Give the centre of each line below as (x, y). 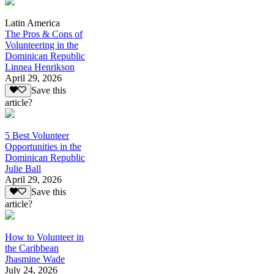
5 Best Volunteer (37, 135)
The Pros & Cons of (44, 34)
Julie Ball (23, 168)
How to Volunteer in (44, 237)
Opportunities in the (43, 146)
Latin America (32, 23)
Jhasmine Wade (35, 259)
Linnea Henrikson (40, 67)
